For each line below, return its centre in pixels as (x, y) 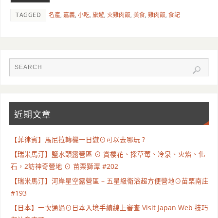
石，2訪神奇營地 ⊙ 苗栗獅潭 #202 (64, 167)
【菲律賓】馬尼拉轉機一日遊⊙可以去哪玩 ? (78, 140)
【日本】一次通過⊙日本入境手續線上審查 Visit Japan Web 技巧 (109, 208)
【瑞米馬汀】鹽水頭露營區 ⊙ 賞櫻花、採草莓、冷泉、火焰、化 (108, 154)
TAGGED (28, 15)
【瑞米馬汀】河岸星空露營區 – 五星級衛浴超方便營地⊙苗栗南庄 (109, 181)
